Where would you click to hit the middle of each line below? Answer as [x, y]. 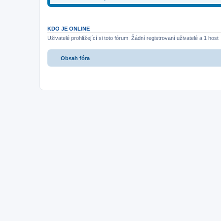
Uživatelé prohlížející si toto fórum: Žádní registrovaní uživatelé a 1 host [133, 38]
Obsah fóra [75, 58]
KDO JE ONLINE [69, 28]
